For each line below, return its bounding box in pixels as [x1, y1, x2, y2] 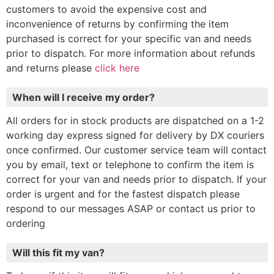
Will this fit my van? [12, 246, 105, 259]
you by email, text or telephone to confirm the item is [6, 158, 254, 171]
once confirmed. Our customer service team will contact [6, 144, 267, 157]
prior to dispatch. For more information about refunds [6, 47, 255, 60]
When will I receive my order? [12, 91, 155, 104]
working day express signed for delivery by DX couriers [6, 129, 264, 142]
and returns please [6, 62, 95, 75]
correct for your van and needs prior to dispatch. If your [6, 173, 267, 186]
